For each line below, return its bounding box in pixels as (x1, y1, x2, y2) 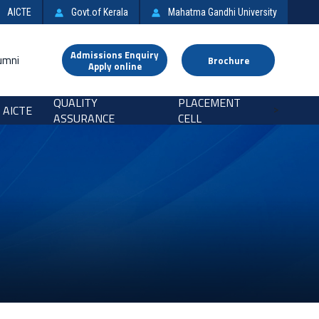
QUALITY (53, 94, 98, 112)
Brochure (207, 53, 249, 68)
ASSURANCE (53, 110, 115, 127)
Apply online (88, 58, 142, 73)
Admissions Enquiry (70, 47, 159, 62)
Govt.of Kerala (71, 6, 128, 18)
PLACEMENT (178, 94, 241, 112)
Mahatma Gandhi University (168, 6, 277, 18)
